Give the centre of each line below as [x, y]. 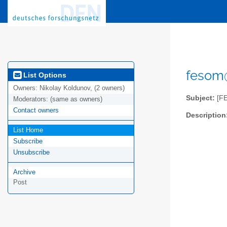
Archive [24, 172]
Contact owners [36, 110]
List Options [44, 75]
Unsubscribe [31, 153]
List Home [28, 130]
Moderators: [32, 99]
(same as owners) [76, 99]
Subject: [200, 98]
